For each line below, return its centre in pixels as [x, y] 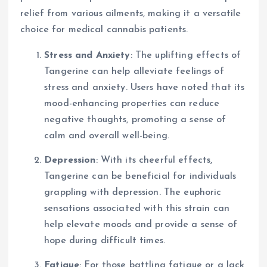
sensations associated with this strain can [137, 208]
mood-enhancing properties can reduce [132, 103]
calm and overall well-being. [107, 136]
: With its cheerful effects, [154, 160]
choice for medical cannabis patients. [104, 30]
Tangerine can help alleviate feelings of [134, 71]
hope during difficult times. [105, 240]
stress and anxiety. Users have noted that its [145, 87]
